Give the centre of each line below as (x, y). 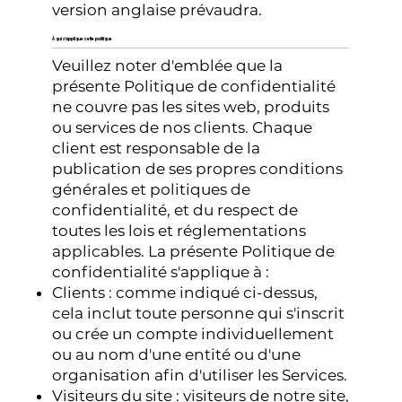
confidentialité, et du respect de (175, 210)
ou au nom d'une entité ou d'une (177, 355)
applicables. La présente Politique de (194, 252)
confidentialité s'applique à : (161, 272)
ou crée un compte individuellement (193, 334)
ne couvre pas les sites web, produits (191, 107)
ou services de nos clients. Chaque (183, 128)
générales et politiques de (152, 190)
